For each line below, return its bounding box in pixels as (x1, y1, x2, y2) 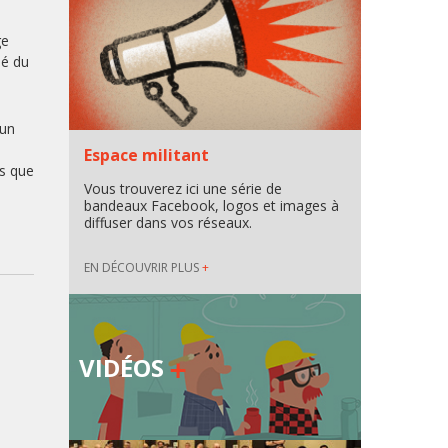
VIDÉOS (78, 351, 170, 384)
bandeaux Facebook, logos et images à (83, 196, 339, 215)
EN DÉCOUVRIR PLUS (83, 259, 202, 276)
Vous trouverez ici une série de (83, 179, 282, 198)
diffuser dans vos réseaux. (83, 213, 252, 232)
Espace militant (83, 144, 209, 166)
